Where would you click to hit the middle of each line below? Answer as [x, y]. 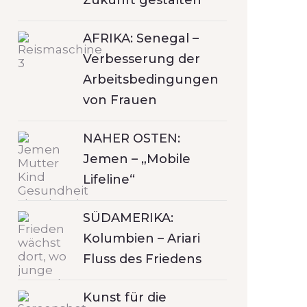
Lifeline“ [109, 180]
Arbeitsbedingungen [151, 79]
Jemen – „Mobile [137, 159]
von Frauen [120, 100]
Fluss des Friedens [142, 259]
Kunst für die [125, 297]
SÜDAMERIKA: [128, 218]
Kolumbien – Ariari [142, 238]
